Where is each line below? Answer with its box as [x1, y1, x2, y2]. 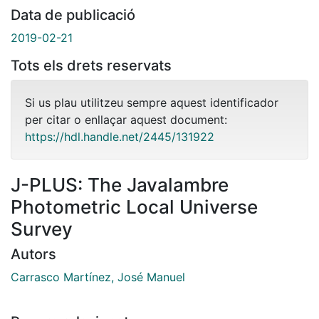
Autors [11, 245, 56, 263]
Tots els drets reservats [11, 56, 172, 74]
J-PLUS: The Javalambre [11, 173, 229, 196]
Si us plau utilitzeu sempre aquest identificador [25, 95, 278, 110]
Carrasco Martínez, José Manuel [11, 269, 185, 284]
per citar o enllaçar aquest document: [25, 112, 227, 127]
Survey [11, 217, 73, 240]
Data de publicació [11, 6, 135, 23]
